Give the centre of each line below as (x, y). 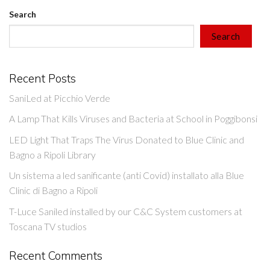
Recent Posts (42, 78)
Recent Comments (56, 256)
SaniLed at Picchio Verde (60, 99)
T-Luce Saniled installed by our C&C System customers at (126, 211)
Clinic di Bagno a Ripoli (53, 191)
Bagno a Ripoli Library (52, 155)
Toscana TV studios (48, 226)
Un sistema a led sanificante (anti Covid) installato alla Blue (127, 176)
